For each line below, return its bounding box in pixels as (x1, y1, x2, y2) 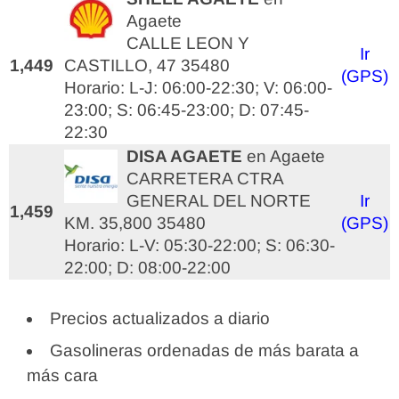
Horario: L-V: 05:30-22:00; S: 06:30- (64, 236, 335, 255)
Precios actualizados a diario (50, 309, 270, 328)
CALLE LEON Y (126, 34, 249, 53)
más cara (27, 366, 98, 385)
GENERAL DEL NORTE (126, 191, 311, 210)
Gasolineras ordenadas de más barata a (50, 341, 359, 360)
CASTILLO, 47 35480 (64, 56, 230, 75)
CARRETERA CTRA (126, 169, 283, 188)
